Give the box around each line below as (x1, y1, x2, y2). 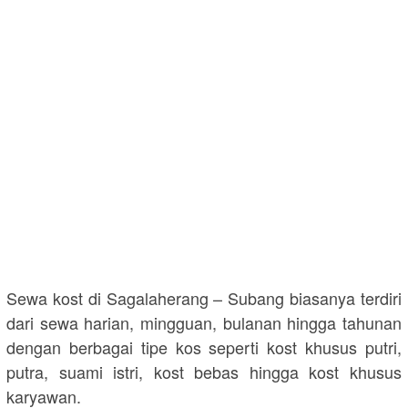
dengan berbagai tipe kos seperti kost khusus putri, (6, 335, 402, 360)
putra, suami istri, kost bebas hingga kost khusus (6, 360, 402, 384)
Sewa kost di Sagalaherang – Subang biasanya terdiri (6, 286, 402, 311)
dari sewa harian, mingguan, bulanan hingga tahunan (6, 311, 402, 335)
